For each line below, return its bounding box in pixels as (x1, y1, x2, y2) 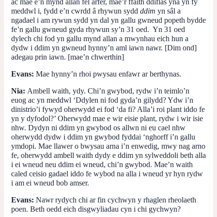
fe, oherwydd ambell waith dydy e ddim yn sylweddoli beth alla (11, 151, 206, 159)
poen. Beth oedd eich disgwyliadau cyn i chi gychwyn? (11, 204, 181, 213)
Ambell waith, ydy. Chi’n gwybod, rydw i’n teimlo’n (27, 86, 189, 95)
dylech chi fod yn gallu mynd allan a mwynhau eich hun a (11, 34, 188, 43)
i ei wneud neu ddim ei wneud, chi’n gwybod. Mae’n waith (11, 160, 193, 169)
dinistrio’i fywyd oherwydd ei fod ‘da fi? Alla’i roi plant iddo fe (11, 105, 205, 113)
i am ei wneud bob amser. (11, 178, 89, 187)
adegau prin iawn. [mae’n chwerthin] (11, 52, 124, 61)
